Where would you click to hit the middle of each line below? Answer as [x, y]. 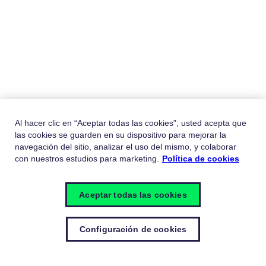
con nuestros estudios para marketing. [87, 159]
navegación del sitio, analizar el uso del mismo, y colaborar [126, 147]
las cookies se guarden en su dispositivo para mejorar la [121, 135]
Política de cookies [201, 159]
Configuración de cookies [133, 229]
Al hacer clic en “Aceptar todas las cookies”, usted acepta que [131, 123]
